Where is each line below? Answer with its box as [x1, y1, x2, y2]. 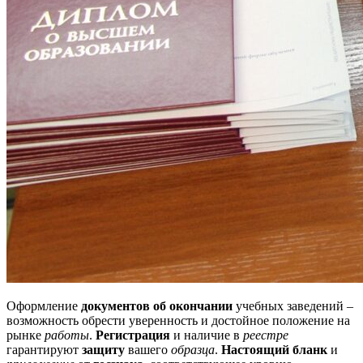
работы [45, 327, 89, 342]
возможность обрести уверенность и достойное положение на [6, 313, 350, 327]
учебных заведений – [233, 298, 353, 313]
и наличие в [170, 327, 243, 342]
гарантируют [6, 342, 82, 357]
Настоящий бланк [221, 342, 327, 357]
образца [171, 342, 215, 357]
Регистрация [96, 327, 170, 342]
